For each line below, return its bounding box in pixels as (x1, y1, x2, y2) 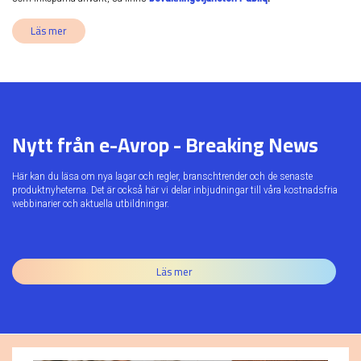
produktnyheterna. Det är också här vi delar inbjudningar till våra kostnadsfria (12, 185, 338, 197)
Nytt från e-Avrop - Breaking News (12, 126, 318, 164)
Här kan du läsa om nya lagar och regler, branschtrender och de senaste (12, 171, 313, 183)
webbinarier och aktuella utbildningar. (12, 198, 169, 210)
